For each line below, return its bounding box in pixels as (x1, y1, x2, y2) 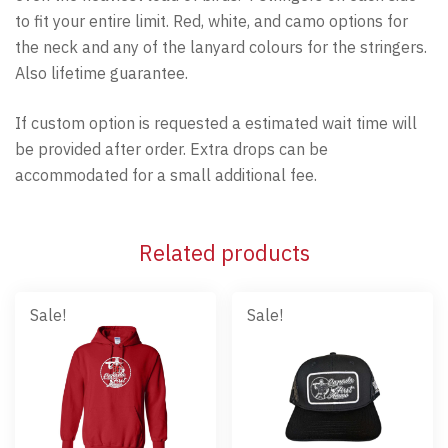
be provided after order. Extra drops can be (15, 138, 328, 159)
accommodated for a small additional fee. (15, 164, 317, 185)
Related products (138, 237, 310, 267)
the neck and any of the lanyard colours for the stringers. (15, 36, 427, 57)
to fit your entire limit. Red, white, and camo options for (15, 10, 408, 31)
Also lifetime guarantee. (15, 62, 188, 83)
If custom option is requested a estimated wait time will (15, 112, 417, 133)
